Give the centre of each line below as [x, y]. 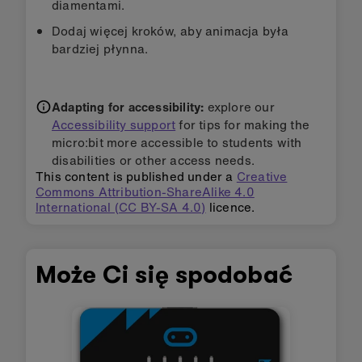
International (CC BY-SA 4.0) [121, 206]
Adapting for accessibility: [128, 106]
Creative [262, 176]
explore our [239, 106]
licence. [230, 206]
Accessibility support [114, 124]
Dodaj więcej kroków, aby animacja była [170, 30]
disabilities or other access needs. [153, 160]
